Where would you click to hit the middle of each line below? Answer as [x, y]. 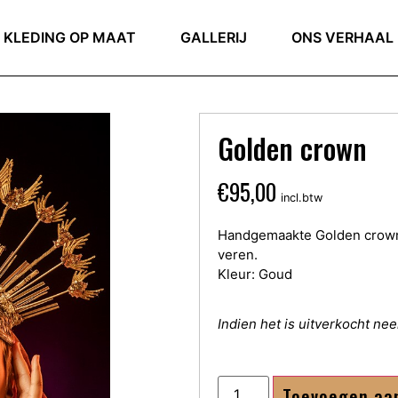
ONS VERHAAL [343, 37]
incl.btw [302, 198]
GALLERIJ [214, 37]
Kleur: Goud [255, 274]
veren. [238, 255]
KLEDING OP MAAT [70, 37]
